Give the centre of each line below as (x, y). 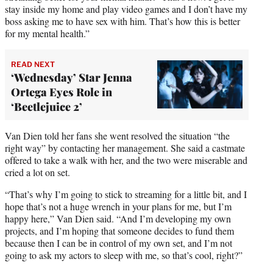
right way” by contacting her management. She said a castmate (125, 147)
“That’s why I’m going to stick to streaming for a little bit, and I (126, 194)
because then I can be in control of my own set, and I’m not (119, 243)
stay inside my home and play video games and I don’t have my (126, 9)
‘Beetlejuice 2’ (47, 106)
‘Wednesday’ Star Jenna (72, 77)
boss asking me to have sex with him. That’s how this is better (122, 21)
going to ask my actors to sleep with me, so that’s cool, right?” (124, 255)
